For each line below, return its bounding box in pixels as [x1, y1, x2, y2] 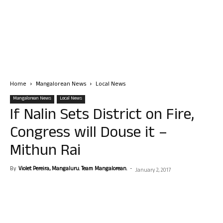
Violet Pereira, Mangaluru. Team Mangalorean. [18, 165, 127, 174]
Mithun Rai [10, 139, 81, 165]
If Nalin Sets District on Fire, [10, 103, 194, 129]
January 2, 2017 [135, 166, 171, 175]
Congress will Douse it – [10, 121, 167, 147]
